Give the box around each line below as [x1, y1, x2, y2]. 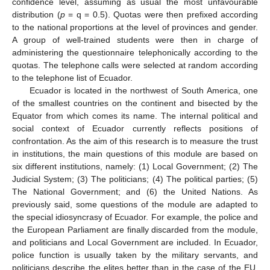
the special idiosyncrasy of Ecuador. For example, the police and [12, 212, 258, 222]
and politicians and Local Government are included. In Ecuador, [12, 237, 258, 247]
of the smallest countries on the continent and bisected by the [12, 98, 258, 108]
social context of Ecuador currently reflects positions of [12, 123, 258, 133]
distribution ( [12, 9, 60, 19]
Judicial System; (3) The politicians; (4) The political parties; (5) [12, 174, 258, 184]
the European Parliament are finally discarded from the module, [12, 224, 258, 234]
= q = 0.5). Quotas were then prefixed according [64, 9, 258, 19]
